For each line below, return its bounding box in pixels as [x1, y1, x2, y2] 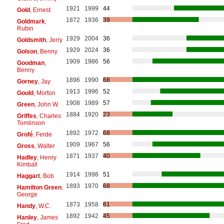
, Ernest [29, 6, 50, 13]
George [16, 190, 37, 198]
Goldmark [16, 17, 45, 25]
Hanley [16, 213, 37, 221]
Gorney [16, 77, 38, 85]
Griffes [16, 112, 36, 119]
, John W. [34, 100, 59, 108]
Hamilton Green [16, 183, 61, 191]
